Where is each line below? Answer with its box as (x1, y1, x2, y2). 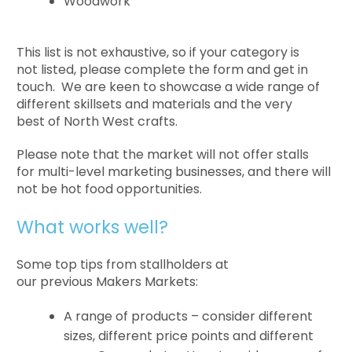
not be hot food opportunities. (16, 179, 206, 198)
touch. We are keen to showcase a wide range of (16, 77, 321, 96)
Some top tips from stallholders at (16, 255, 229, 273)
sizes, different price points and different (64, 326, 314, 345)
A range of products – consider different (64, 306, 313, 325)
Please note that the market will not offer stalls (16, 145, 310, 163)
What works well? (16, 214, 174, 240)
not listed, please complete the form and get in (16, 60, 309, 79)
